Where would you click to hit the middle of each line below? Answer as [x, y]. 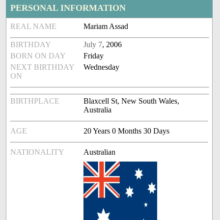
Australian [100, 152]
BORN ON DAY [38, 56]
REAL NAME [34, 27]
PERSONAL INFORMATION [68, 8]
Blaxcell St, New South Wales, [132, 101]
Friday [94, 56]
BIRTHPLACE [35, 101]
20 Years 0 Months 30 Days [127, 131]
